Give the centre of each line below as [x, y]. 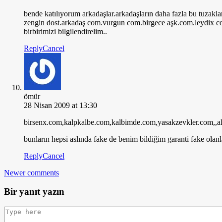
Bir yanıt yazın [34, 192]
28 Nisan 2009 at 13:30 [60, 105]
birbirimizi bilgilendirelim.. [65, 31]
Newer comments [31, 172]
